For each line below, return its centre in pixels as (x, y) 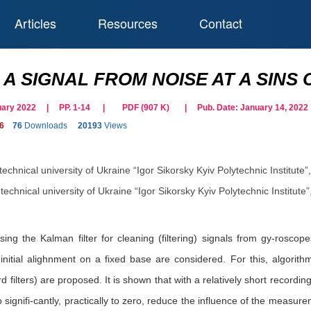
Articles (35, 23)
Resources (127, 23)
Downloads (46, 126)
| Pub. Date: (208, 108)
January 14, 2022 (274, 108)
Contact (220, 23)
